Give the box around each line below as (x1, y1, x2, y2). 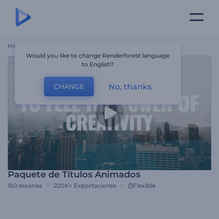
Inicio (8, 42, 24, 49)
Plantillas (27, 42, 54, 49)
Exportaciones (74, 182, 116, 189)
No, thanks (109, 82, 152, 91)
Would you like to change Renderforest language (26, 52, 170, 59)
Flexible (133, 182, 155, 189)
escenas (19, 182, 42, 189)
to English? (82, 61, 114, 68)
